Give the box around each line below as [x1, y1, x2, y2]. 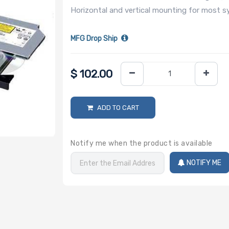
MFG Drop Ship [71, 34, 118, 43]
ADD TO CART [97, 103, 140, 111]
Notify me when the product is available [71, 139, 213, 148]
